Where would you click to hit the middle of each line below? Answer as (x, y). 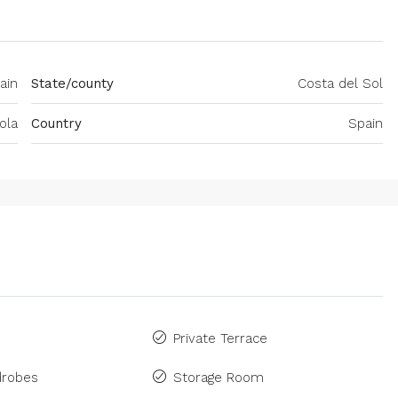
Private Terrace (220, 339)
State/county (72, 84)
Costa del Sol (340, 84)
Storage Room (219, 378)
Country (56, 124)
